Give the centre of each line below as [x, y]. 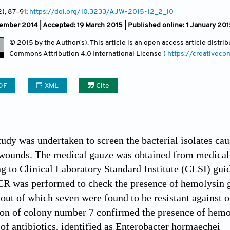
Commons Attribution [45, 54]
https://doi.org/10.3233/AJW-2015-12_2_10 [101, 12]
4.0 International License [122, 54]
